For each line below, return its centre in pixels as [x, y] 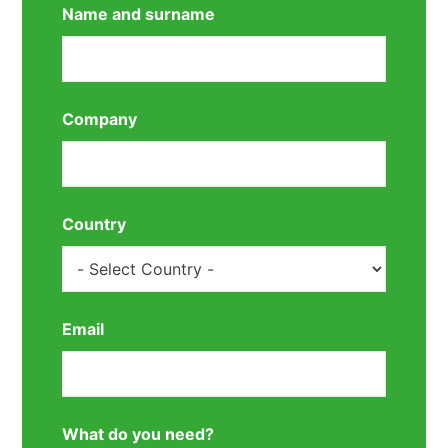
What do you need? [138, 434]
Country [94, 224]
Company [100, 119]
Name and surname [139, 14]
